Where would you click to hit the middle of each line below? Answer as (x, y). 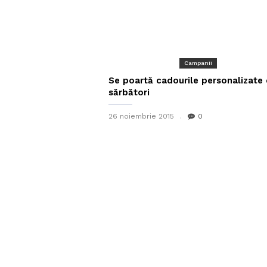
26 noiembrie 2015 (141, 116)
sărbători (129, 92)
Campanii (198, 63)
